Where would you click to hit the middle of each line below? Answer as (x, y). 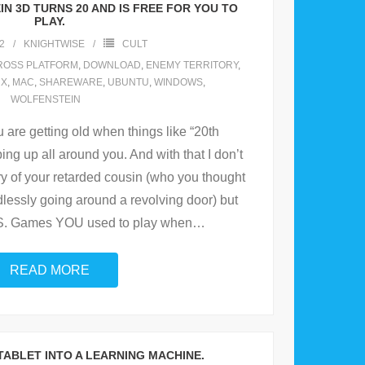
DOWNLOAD (112, 66)
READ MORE (50, 270)
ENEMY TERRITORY (192, 66)
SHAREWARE (70, 83)
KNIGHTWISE (54, 44)
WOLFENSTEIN (46, 100)
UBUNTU (128, 83)
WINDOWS (178, 83)
